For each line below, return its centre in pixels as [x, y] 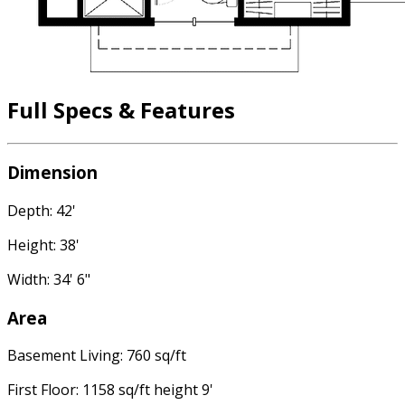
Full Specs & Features [121, 109]
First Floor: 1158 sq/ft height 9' [110, 390]
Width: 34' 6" [49, 280]
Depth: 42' [42, 211]
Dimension [52, 173]
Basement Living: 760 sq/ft [97, 356]
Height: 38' [43, 245]
